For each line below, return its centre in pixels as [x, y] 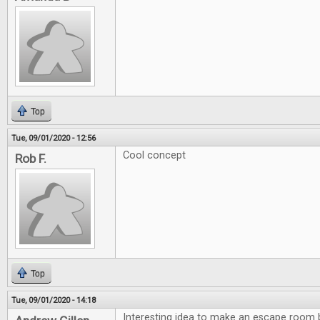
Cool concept [154, 155]
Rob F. [31, 159]
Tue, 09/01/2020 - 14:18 [54, 300]
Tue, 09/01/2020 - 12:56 [54, 138]
